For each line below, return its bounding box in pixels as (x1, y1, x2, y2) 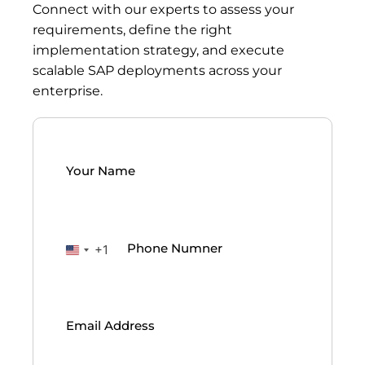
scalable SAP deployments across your (33, 62, 282, 78)
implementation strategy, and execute (33, 42, 284, 58)
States (73, 274, 117, 292)
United (73, 248, 118, 266)
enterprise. (33, 82, 103, 99)
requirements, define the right (33, 21, 232, 37)
